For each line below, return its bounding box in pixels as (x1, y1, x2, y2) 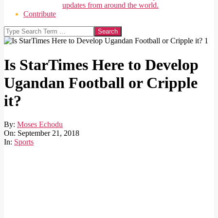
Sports (14, 138, 34, 146)
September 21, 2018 (18, 129, 79, 138)
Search (3, 26, 24, 35)
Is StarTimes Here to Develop (4, 55, 199, 73)
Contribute (23, 10, 56, 18)
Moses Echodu (17, 120, 63, 129)
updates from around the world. (62, 1, 159, 10)
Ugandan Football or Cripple (4, 73, 198, 91)
